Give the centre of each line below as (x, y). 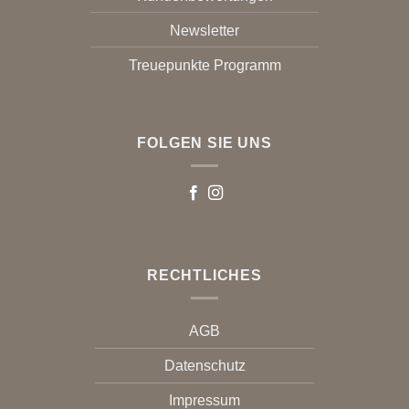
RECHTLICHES (204, 276)
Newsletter (204, 31)
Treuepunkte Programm (204, 66)
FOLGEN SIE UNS (204, 142)
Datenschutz (204, 365)
